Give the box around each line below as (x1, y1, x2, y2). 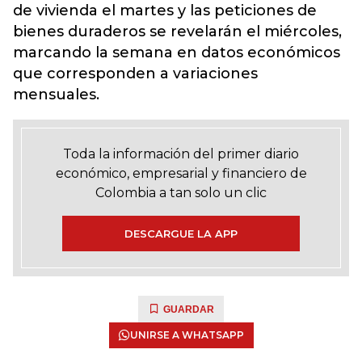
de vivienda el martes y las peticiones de (13, 2, 317, 19)
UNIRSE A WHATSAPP (129, 329, 244, 341)
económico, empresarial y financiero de (55, 166, 307, 181)
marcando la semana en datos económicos (13, 44, 340, 61)
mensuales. (13, 86, 103, 103)
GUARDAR (163, 304, 214, 315)
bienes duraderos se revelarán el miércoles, (13, 23, 342, 40)
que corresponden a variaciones (13, 65, 258, 82)
